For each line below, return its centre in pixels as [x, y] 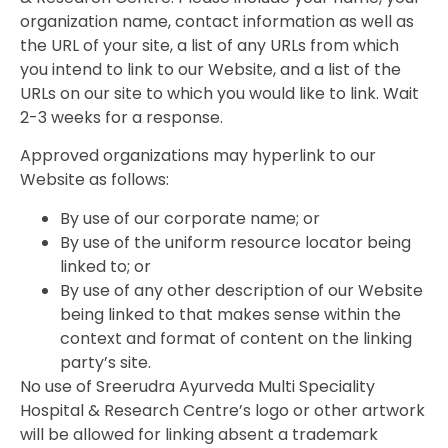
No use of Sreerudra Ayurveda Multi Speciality [197, 386]
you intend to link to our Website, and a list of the [210, 69]
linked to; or [105, 266]
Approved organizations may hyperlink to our [198, 156]
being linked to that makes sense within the [230, 314]
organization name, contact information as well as [217, 21]
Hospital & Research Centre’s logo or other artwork [222, 410]
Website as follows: [94, 180]
